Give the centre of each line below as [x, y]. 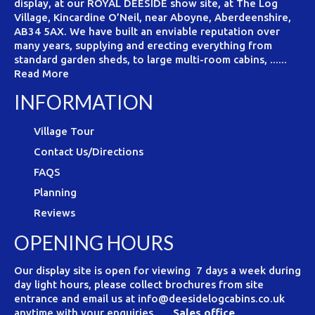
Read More [41, 74]
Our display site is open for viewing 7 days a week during [157, 271]
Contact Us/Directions [89, 152]
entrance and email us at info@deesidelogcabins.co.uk [151, 299]
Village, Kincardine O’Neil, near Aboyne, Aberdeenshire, [153, 18]
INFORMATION [84, 102]
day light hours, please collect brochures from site [139, 285]
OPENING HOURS [94, 243]
